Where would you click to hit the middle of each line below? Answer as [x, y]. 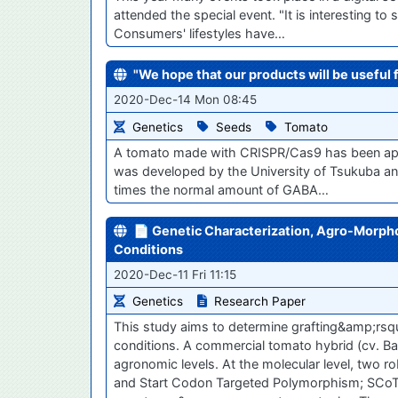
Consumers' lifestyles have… [199, 33]
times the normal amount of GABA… [221, 189]
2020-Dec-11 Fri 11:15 [175, 274]
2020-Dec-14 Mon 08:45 [185, 99]
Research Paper [260, 302]
